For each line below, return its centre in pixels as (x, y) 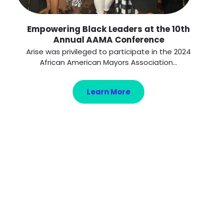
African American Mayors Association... (108, 62)
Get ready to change (108, 179)
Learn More (108, 92)
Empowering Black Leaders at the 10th (108, 29)
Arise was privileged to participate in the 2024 (108, 52)
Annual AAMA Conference (108, 40)
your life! (108, 193)
